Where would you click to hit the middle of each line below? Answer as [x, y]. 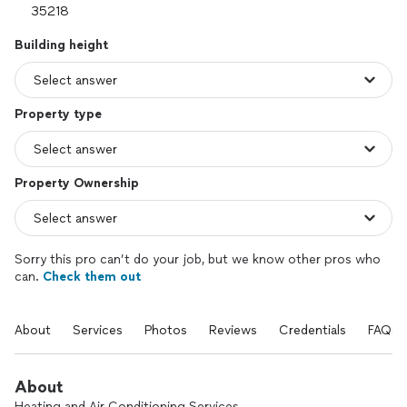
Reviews [233, 330]
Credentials [313, 330]
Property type [58, 114]
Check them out [92, 277]
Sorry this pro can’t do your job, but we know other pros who [198, 259]
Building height [61, 45]
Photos [166, 330]
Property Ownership [77, 183]
